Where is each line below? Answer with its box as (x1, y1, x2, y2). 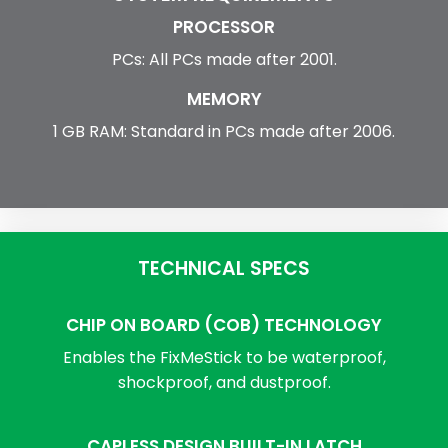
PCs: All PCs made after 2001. (111, 48, 337, 72)
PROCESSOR (173, 15, 275, 40)
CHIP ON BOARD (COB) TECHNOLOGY (66, 313, 382, 338)
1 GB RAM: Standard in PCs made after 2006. (53, 120, 395, 144)
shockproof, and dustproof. (117, 371, 331, 395)
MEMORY (186, 87, 262, 112)
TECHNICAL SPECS (138, 255, 310, 283)
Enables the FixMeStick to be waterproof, (62, 346, 386, 370)
